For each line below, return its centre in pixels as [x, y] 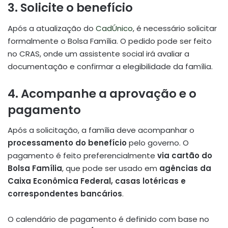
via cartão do [185, 156]
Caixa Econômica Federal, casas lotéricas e [97, 181]
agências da [185, 168]
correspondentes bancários [65, 194]
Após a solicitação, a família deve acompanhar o [101, 130]
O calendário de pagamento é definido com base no [108, 219]
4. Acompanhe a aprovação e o [102, 93]
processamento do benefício [67, 143]
